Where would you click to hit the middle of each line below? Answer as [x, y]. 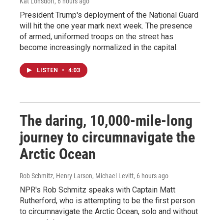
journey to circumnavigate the [107, 137]
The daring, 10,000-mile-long [106, 121]
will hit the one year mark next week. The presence [106, 26]
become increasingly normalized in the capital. [99, 48]
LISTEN [48, 70]
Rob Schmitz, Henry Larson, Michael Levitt [77, 176]
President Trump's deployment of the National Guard [109, 15]
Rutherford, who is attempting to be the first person [107, 201]
